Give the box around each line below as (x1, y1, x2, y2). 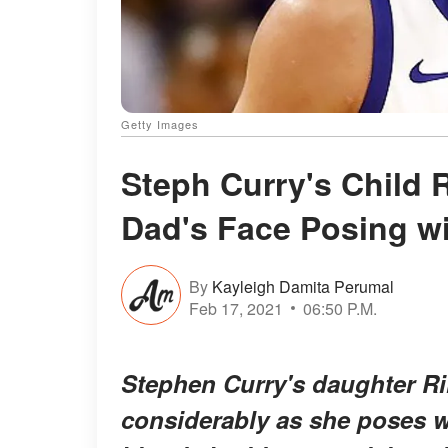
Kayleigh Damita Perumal (212, 274, 394, 298)
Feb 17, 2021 (189, 296, 283, 320)
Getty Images (121, 116, 199, 133)
